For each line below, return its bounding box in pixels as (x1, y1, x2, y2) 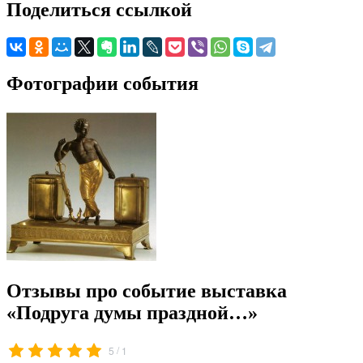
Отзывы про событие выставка (6, 280, 287, 301)
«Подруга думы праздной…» (6, 301, 258, 323)
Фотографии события (6, 72, 199, 94)
